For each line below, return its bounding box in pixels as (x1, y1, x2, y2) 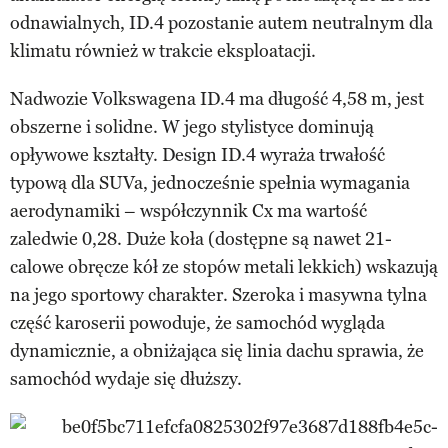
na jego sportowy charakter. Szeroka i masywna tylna (10, 283, 427, 306)
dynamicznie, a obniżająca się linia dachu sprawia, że (10, 339, 424, 362)
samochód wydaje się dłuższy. (10, 367, 242, 390)
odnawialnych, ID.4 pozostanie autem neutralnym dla (10, 11, 433, 34)
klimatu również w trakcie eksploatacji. (10, 39, 316, 62)
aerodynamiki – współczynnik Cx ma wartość (10, 199, 367, 222)
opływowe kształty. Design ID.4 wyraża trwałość (10, 143, 385, 166)
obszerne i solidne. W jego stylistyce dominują (10, 115, 374, 138)
